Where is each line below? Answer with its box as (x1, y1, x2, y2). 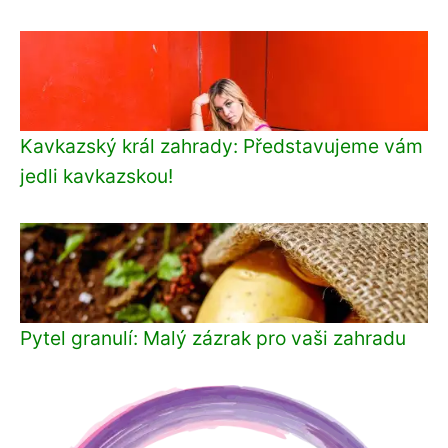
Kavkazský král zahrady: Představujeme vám (20, 133, 423, 158)
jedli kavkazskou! (20, 163, 173, 188)
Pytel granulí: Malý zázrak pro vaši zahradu (20, 325, 406, 350)
